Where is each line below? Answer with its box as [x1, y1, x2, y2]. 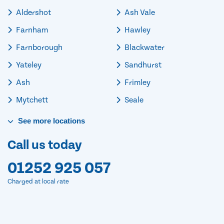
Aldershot [14, 7, 51, 17]
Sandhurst [123, 60, 161, 69]
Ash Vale [123, 7, 155, 17]
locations [51, 116, 85, 125]
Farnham [14, 25, 48, 34]
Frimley [123, 77, 150, 87]
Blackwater [123, 42, 164, 52]
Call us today [7, 137, 82, 152]
